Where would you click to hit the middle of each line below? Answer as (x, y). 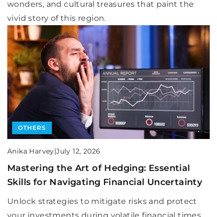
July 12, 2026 (78, 151)
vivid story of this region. (57, 18)
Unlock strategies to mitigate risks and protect (102, 201)
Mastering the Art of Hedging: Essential (99, 168)
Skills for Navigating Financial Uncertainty (105, 182)
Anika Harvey (31, 151)
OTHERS (32, 127)
